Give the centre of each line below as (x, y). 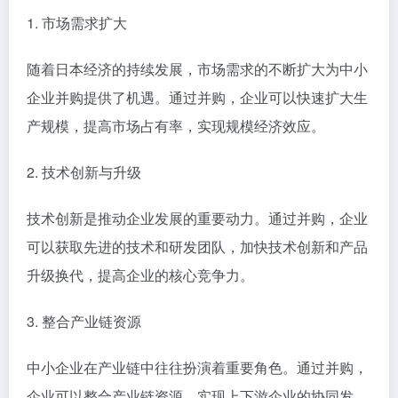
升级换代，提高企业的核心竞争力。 (140, 275)
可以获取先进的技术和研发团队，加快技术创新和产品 (197, 246)
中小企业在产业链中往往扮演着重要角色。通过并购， (197, 367)
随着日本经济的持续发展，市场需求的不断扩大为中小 (197, 68)
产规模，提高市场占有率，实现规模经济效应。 (176, 125)
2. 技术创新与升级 (84, 171)
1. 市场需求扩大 (77, 22)
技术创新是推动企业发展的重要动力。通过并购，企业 (197, 218)
